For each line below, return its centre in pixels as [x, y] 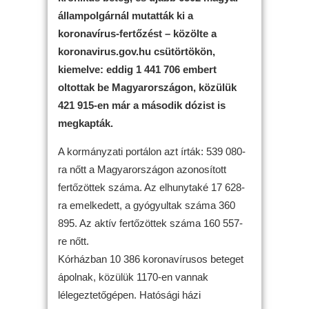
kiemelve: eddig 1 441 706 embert [137, 69]
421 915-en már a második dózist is [142, 105]
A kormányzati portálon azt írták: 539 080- [152, 151]
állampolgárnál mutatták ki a [126, 15]
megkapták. [86, 123]
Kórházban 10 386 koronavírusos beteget [151, 259]
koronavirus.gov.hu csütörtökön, [137, 51]
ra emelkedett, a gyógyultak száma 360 [147, 205]
